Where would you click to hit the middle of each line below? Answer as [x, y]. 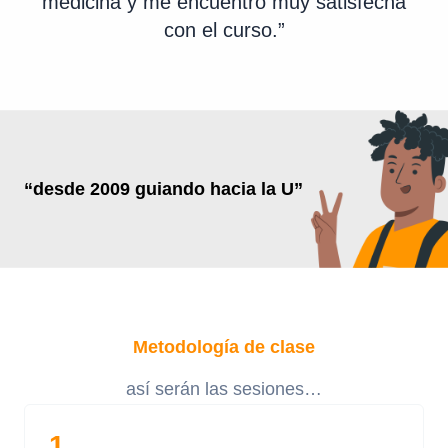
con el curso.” [224, 30]
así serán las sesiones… [224, 389]
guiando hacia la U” [219, 189]
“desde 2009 [77, 189]
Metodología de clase [224, 347]
